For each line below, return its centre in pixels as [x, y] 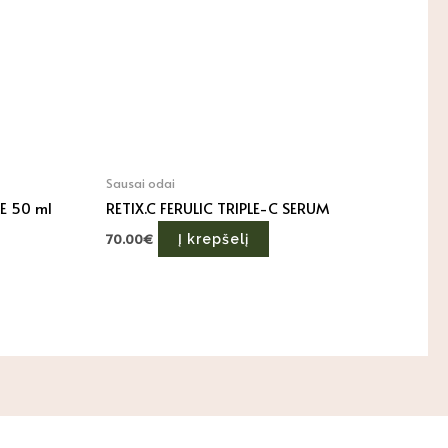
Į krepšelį [213, 239]
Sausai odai [140, 183]
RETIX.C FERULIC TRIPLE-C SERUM [217, 207]
